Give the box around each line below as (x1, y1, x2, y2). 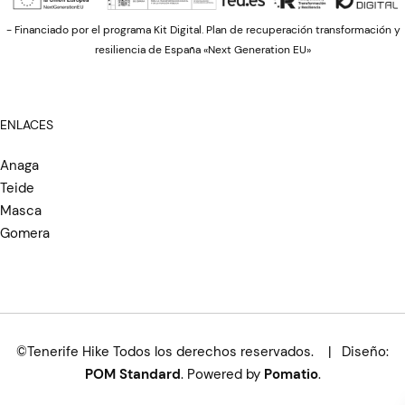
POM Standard (84, 365, 181, 384)
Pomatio (263, 365, 318, 384)
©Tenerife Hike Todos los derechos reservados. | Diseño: (16, 343, 389, 362)
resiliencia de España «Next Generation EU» (95, 42, 311, 58)
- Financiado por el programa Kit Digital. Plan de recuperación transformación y (5, 23, 400, 38)
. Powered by (180, 365, 264, 384)
